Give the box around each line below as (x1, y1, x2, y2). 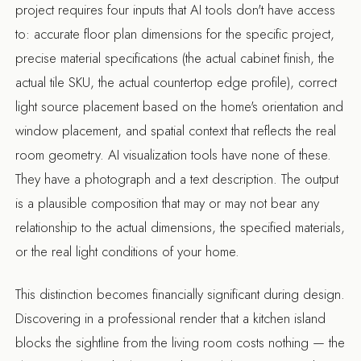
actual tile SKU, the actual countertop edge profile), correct (15, 73, 338, 93)
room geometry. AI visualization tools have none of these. (15, 145, 332, 165)
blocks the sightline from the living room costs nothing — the (15, 332, 346, 352)
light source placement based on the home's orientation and (15, 97, 344, 117)
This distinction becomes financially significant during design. (15, 284, 346, 304)
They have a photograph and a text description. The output (15, 169, 339, 189)
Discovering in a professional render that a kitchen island (15, 308, 326, 328)
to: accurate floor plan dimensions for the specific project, (15, 24, 335, 44)
